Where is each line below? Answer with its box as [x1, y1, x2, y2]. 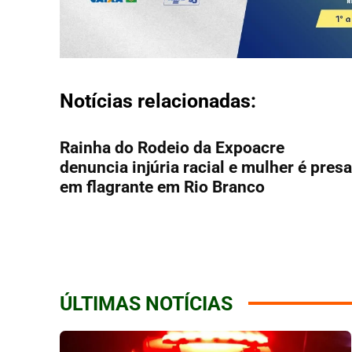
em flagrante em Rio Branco [60, 177, 265, 196]
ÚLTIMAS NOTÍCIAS [60, 291, 233, 315]
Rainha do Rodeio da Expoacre [60, 137, 284, 157]
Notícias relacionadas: [60, 89, 256, 112]
